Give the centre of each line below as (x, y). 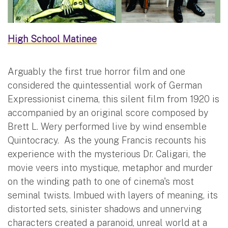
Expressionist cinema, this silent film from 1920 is (113, 99)
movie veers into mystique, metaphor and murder (110, 167)
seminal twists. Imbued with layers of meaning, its (113, 195)
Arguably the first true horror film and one (96, 71)
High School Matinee (52, 39)
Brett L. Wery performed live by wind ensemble (107, 126)
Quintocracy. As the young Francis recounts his (107, 140)
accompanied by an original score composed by (108, 112)
